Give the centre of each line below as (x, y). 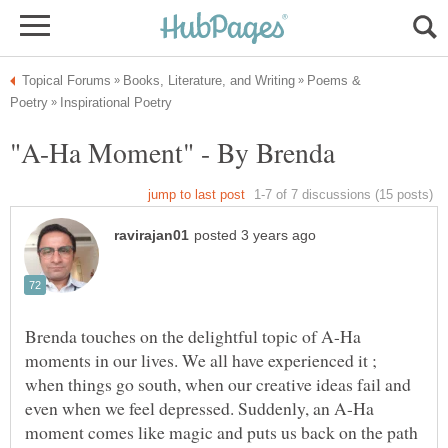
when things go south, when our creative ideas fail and (218, 384)
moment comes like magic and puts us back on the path (221, 432)
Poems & (334, 80)
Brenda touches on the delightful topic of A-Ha (193, 336)
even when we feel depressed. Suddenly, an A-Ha (199, 408)
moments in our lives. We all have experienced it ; (201, 360)
